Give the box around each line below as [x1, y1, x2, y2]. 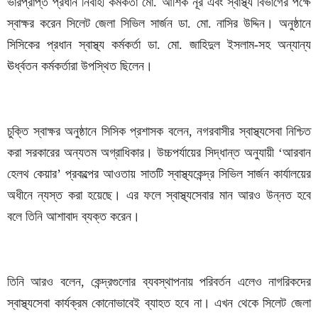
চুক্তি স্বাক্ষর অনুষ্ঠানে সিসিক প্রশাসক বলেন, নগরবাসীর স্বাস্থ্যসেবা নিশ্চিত [7, 124, 311, 139]
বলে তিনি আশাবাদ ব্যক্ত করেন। [7, 209, 140, 224]
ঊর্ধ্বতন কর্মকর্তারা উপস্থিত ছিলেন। [7, 59, 153, 74]
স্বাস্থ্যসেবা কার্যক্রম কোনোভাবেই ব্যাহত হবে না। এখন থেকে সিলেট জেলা [7, 296, 311, 311]
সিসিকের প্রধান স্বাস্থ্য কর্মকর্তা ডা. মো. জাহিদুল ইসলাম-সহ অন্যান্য [7, 38, 311, 53]
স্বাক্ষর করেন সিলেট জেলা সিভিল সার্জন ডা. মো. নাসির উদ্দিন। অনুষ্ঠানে [7, 16, 311, 31]
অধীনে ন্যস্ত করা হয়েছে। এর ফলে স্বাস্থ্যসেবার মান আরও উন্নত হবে [7, 188, 311, 203]
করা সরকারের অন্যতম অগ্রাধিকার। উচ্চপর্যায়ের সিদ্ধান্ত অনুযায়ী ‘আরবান [7, 146, 311, 160]
